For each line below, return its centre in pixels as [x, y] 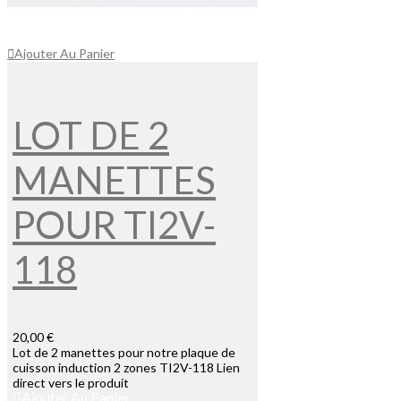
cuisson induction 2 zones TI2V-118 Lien [126, 368]
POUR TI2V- [114, 225]
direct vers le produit [71, 383]
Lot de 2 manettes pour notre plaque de [124, 353]
